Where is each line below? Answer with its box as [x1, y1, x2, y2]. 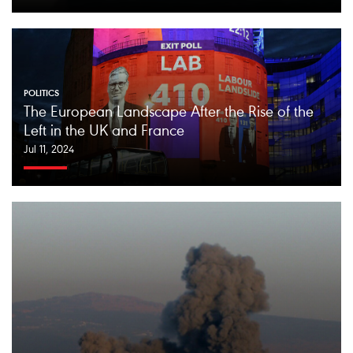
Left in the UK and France [24, 123, 184, 139]
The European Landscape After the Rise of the [24, 104, 314, 121]
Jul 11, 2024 [24, 144, 74, 156]
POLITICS [24, 88, 59, 98]
